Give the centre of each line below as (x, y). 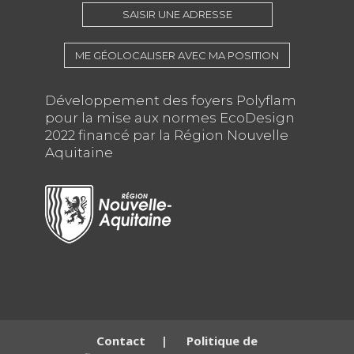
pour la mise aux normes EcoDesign (170, 118)
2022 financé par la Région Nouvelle (167, 136)
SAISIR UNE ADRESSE (177, 15)
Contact (121, 341)
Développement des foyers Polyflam (171, 101)
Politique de (222, 341)
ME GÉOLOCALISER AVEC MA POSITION (177, 56)
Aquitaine (79, 153)
